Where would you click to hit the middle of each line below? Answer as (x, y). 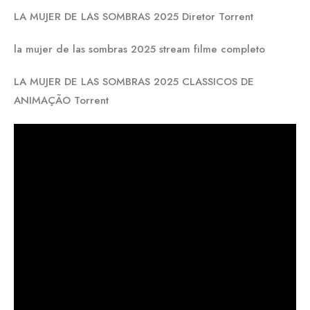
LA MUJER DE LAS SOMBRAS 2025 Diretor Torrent (134, 17)
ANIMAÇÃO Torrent (61, 100)
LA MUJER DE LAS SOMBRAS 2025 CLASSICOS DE (134, 82)
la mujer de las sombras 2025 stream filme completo (139, 49)
